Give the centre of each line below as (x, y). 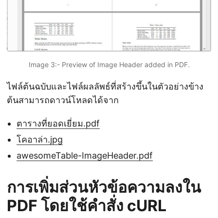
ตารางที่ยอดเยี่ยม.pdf (58, 123)
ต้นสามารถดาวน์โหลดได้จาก (63, 100)
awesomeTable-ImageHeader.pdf (85, 155)
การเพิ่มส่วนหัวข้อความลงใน (104, 187)
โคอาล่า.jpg (40, 139)
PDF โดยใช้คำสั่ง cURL (87, 205)
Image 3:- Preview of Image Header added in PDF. (109, 64)
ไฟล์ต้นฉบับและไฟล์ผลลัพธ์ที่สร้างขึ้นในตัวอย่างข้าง (105, 86)
